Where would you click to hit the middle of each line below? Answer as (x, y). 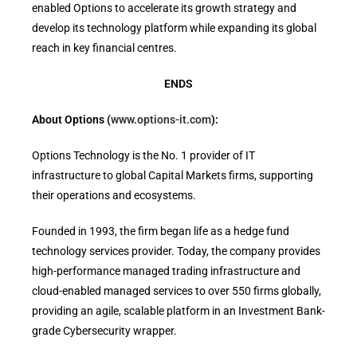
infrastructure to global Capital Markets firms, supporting (172, 175)
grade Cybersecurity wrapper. (104, 331)
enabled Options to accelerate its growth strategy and (164, 8)
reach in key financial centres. (104, 48)
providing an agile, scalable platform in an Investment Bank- (178, 311)
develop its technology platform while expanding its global (174, 28)
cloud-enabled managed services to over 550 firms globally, (176, 291)
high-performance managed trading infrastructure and (166, 271)
